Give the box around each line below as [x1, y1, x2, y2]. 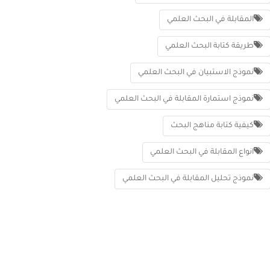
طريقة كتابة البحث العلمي [165, 42, 254, 51]
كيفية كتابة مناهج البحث [170, 122, 254, 130]
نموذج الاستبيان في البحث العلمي [137, 69, 254, 77]
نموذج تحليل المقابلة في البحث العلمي [122, 175, 254, 183]
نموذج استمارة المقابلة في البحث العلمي [114, 95, 254, 104]
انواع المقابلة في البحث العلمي [149, 148, 254, 157]
